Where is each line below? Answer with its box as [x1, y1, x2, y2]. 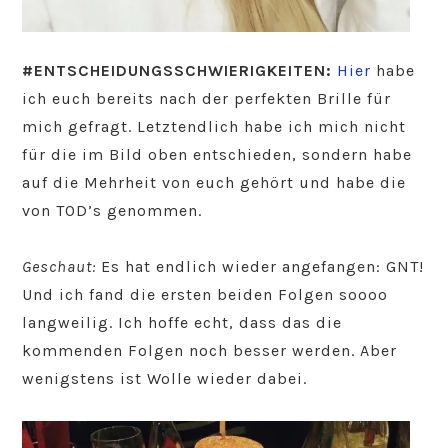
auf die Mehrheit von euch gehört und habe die [22, 172, 407, 192]
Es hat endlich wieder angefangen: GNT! [96, 256, 425, 276]
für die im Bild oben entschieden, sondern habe [22, 144, 413, 164]
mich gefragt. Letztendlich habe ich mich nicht [22, 116, 407, 136]
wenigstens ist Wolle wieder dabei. [22, 368, 308, 388]
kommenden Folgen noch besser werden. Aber [22, 340, 398, 360]
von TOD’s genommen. [22, 200, 203, 220]
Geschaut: [22, 256, 97, 276]
